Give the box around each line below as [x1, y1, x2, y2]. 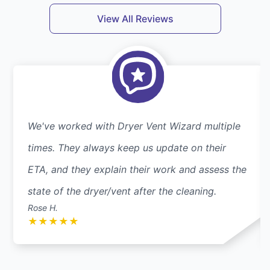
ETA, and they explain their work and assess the [28, 163, 246, 176]
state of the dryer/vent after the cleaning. [28, 185, 216, 198]
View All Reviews [96, 13, 174, 25]
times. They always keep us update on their [28, 142, 226, 154]
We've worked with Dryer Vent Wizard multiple [28, 120, 240, 133]
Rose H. [28, 202, 58, 213]
